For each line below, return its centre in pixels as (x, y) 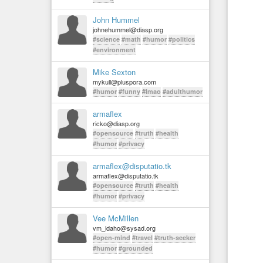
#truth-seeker (175, 237)
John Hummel (116, 20)
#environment (114, 50)
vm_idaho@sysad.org (124, 228)
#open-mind (112, 237)
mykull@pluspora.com (124, 82)
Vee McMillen (116, 218)
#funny (129, 91)
